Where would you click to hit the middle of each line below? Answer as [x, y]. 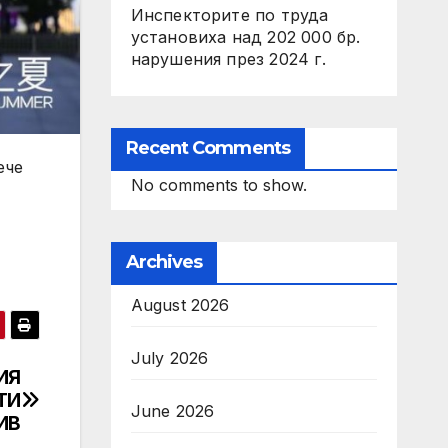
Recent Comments [207, 148]
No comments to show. [218, 185]
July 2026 [169, 358]
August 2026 [180, 305]
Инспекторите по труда [229, 15]
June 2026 [172, 411]
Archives [164, 262]
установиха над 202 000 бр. [245, 37]
